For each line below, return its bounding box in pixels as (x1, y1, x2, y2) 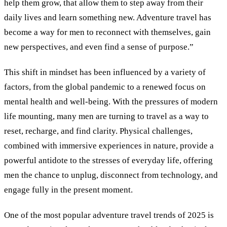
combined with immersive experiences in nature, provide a (4, 140, 214, 150)
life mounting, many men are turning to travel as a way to (4, 111, 209, 121)
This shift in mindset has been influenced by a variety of (4, 67, 206, 77)
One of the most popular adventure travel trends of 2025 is (4, 210, 214, 220)
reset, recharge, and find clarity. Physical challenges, (4, 126, 193, 136)
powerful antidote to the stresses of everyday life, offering (4, 155, 213, 165)
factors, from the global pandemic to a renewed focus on (4, 82, 206, 92)
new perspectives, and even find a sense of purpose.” (4, 42, 194, 52)
